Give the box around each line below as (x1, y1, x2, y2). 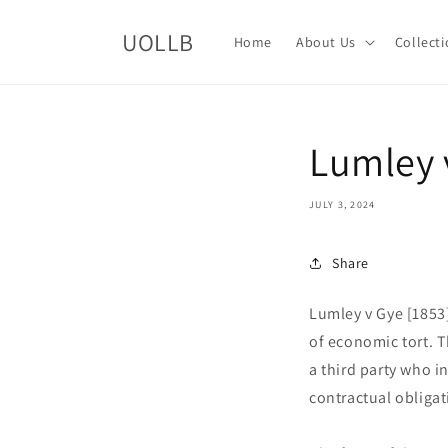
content (29, 21, 84, 41)
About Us (295, 33, 356, 51)
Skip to (29, 3, 79, 23)
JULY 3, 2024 (309, 198, 376, 211)
